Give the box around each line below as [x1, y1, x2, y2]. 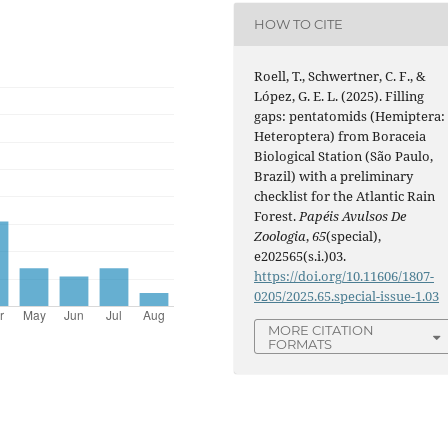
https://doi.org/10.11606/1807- [254, 266, 435, 285]
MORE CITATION [268, 321, 375, 338]
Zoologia [254, 226, 307, 245]
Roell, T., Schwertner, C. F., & [254, 66, 427, 85]
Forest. [254, 206, 300, 225]
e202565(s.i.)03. [254, 246, 347, 265]
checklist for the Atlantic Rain [254, 186, 436, 205]
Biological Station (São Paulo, [254, 146, 434, 165]
